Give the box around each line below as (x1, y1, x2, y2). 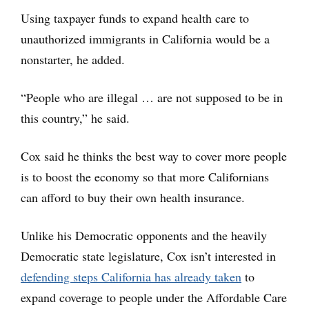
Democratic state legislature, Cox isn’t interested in (21, 247, 276, 264)
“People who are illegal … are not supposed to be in (21, 88, 283, 106)
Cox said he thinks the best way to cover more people (21, 147, 287, 164)
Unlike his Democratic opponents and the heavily (21, 226, 267, 243)
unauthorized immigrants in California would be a (21, 30, 270, 47)
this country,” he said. (21, 109, 130, 126)
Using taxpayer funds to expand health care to (21, 9, 249, 26)
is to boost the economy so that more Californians (21, 168, 269, 185)
